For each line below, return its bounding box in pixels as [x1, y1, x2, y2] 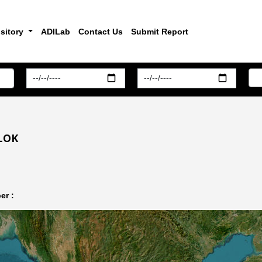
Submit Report [130, 26, 188, 36]
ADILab [40, 26, 70, 36]
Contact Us [78, 26, 123, 36]
